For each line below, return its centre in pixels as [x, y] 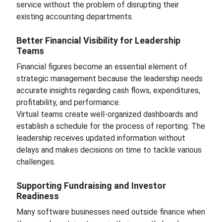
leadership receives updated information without [101, 138]
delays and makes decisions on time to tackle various [109, 150]
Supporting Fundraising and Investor [91, 186]
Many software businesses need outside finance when [111, 212]
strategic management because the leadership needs [109, 79]
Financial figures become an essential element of [102, 67]
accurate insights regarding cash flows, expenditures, [108, 90]
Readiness [37, 196]
